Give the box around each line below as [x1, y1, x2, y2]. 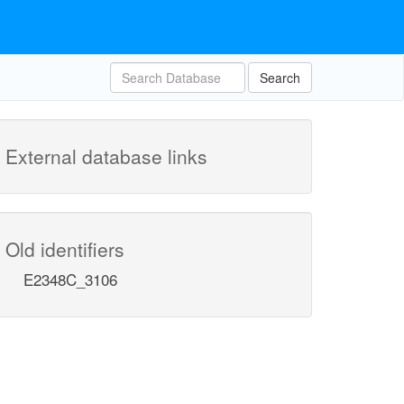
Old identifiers [5, 235, 124, 262]
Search [260, 69, 300, 87]
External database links [5, 142, 207, 170]
